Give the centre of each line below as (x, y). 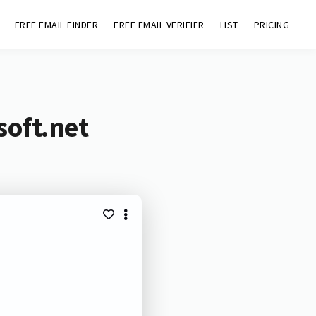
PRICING (272, 25)
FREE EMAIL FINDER (56, 25)
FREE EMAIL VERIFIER (159, 25)
